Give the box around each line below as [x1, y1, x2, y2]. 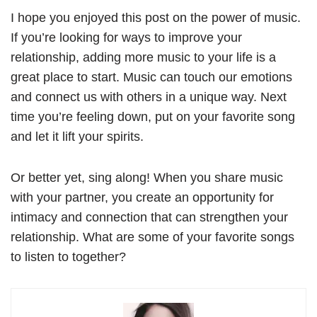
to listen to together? [11, 250, 126, 265]
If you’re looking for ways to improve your [11, 30, 242, 45]
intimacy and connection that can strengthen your [11, 210, 288, 225]
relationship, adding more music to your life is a [11, 50, 276, 65]
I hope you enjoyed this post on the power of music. [11, 11, 301, 25]
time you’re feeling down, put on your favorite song [11, 110, 295, 125]
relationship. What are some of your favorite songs [11, 230, 294, 245]
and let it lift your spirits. [11, 129, 144, 144]
